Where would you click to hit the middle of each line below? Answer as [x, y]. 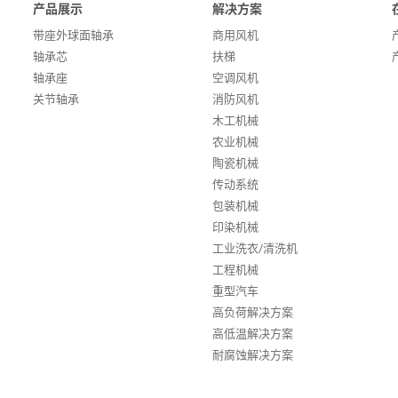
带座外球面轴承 [74, 35]
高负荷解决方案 [252, 312]
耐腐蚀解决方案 [252, 354]
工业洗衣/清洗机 [255, 248]
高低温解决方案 [252, 333]
